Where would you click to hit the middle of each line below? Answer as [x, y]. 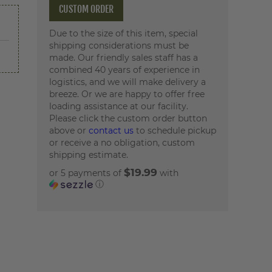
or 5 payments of [86, 173]
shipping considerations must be [119, 46]
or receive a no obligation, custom [122, 143]
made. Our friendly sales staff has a [123, 58]
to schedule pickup [175, 131]
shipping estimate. [88, 155]
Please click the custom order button [128, 118]
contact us [111, 131]
